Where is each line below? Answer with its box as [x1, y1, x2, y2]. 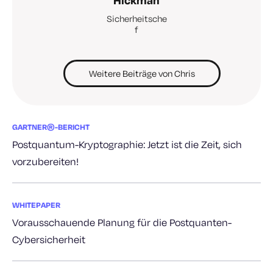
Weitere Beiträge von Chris [89, 67, 195, 79]
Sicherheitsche [106, 12, 167, 24]
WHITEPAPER [12, 199, 60, 210]
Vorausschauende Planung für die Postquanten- [12, 215, 232, 229]
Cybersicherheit [12, 232, 85, 246]
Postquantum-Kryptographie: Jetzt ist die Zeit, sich [12, 137, 242, 151]
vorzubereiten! [12, 154, 79, 168]
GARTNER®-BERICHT [12, 121, 90, 132]
